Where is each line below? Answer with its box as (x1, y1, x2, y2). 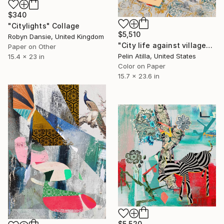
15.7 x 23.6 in (118, 72, 159, 80)
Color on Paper (118, 62, 165, 70)
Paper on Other (8, 42, 56, 50)
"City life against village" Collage (206, 41, 213, 50)
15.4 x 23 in (8, 52, 44, 60)
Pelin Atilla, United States (118, 52, 196, 60)
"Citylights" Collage (8, 21, 80, 30)
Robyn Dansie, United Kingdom (8, 32, 104, 40)
